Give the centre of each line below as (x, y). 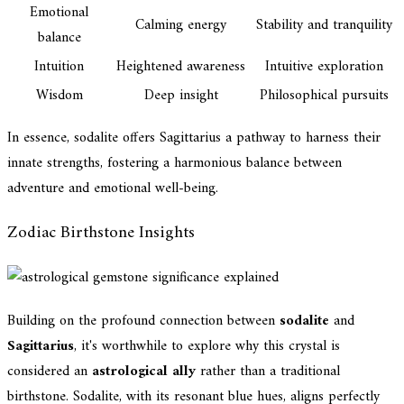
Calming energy (181, 26)
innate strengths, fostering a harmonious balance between (174, 164)
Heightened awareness (181, 67)
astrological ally (144, 371)
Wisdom (59, 96)
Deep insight (181, 96)
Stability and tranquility (324, 26)
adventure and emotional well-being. (113, 189)
